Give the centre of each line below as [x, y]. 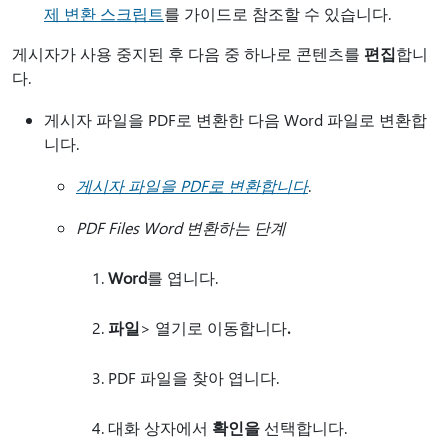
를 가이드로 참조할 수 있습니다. [277, 13]
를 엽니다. [182, 277]
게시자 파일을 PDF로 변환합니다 [192, 185]
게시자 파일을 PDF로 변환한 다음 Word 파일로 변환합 [235, 119]
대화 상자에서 [160, 427]
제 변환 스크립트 [104, 13]
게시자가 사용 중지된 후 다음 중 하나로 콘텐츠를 [188, 53]
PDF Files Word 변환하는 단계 [181, 227]
